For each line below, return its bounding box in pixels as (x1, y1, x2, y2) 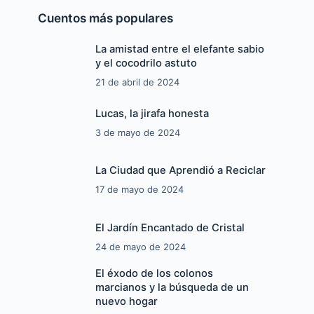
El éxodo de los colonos (95, 266, 213, 280)
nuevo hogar (95, 294, 158, 308)
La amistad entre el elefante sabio (95, 43, 264, 56)
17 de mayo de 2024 (95, 184, 184, 196)
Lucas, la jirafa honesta (95, 107, 209, 120)
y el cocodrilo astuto (95, 57, 197, 70)
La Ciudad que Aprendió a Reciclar (95, 164, 266, 177)
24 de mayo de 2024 (95, 241, 186, 253)
